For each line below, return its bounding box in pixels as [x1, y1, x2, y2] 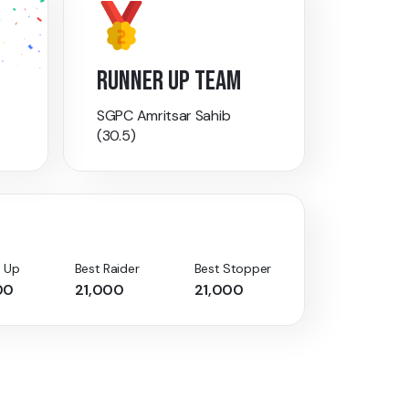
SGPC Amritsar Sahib [97, 106, 231, 126]
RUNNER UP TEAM [97, 65, 241, 99]
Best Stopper [194, 260, 271, 278]
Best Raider [74, 260, 140, 278]
